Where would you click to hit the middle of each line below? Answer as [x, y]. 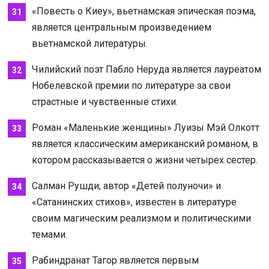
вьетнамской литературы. [89, 43]
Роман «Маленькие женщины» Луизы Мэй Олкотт [145, 127]
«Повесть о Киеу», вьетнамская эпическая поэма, [144, 11]
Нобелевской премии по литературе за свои [131, 85]
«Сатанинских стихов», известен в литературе [134, 202]
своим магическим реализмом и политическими [141, 218]
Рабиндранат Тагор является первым [115, 260]
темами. [49, 234]
